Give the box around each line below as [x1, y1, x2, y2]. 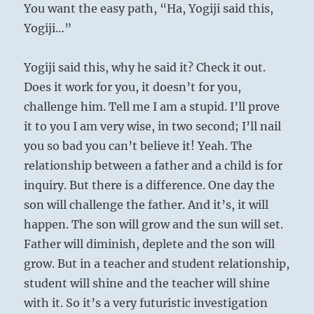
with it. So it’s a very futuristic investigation [24, 296, 268, 310]
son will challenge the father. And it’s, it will [24, 198, 269, 212]
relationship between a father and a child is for [24, 158, 283, 173]
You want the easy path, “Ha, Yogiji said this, [24, 1, 274, 16]
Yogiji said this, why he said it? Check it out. [24, 60, 266, 75]
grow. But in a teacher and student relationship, [24, 257, 290, 271]
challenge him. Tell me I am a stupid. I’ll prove [24, 100, 280, 114]
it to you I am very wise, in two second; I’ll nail [24, 119, 282, 134]
